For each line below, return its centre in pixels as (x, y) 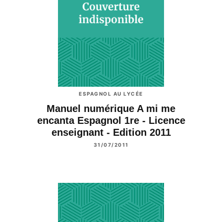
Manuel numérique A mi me (111, 109)
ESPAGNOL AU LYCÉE (111, 94)
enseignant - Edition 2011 (111, 133)
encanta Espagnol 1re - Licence (111, 121)
